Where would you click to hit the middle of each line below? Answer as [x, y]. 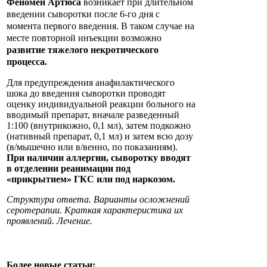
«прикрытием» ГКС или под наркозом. [91, 179]
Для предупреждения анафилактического [91, 83]
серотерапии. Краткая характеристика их [95, 210]
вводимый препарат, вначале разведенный [93, 115]
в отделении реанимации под [69, 169]
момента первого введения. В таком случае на [100, 26]
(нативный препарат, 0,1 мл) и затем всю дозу [100, 136]
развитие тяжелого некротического [83, 50]
